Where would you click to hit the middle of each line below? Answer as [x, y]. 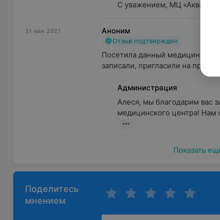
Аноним [116, 31]
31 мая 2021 [43, 31]
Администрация [148, 88]
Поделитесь [52, 189]
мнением [46, 201]
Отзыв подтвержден [145, 41]
